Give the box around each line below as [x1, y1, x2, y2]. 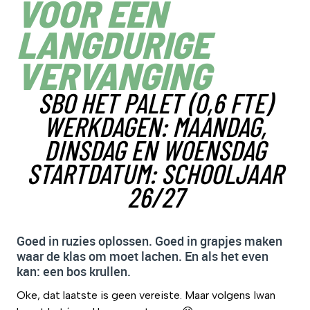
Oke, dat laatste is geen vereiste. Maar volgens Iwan [17, 289, 275, 302]
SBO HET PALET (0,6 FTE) [38, 86, 272, 119]
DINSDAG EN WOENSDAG [44, 133, 266, 166]
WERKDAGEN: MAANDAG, [44, 109, 266, 143]
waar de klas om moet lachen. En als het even [17, 248, 268, 264]
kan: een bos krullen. [17, 263, 131, 280]
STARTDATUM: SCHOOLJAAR [27, 156, 283, 190]
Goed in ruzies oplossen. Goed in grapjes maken [17, 232, 282, 249]
